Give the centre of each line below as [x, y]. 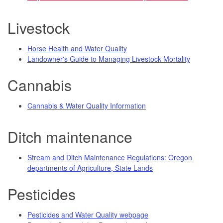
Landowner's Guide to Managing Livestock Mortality [109, 58]
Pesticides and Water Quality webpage [88, 214]
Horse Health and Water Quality [77, 48]
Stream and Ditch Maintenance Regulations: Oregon [110, 157]
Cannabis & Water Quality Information [87, 105]
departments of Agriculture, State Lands [90, 167]
